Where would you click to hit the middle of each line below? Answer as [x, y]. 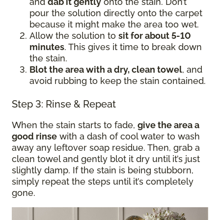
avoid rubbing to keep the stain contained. [118, 81]
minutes [47, 47]
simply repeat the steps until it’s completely [103, 181]
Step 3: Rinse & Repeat [64, 104]
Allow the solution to [74, 35]
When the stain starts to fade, [75, 125]
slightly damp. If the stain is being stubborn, [103, 170]
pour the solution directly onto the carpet [116, 13]
